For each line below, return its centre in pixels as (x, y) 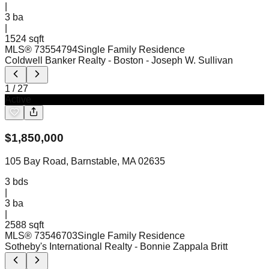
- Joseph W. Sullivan (189, 61)
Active (18, 100)
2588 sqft (24, 225)
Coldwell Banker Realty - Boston (74, 61)
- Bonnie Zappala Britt (181, 246)
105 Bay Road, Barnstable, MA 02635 (85, 161)
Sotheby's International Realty (68, 246)
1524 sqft (24, 39)
